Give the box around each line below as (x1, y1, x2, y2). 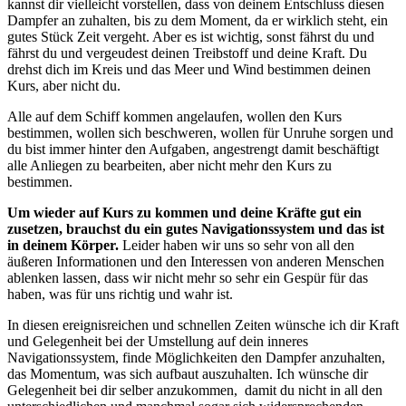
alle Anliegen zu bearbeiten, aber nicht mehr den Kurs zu (7, 158, 332, 174)
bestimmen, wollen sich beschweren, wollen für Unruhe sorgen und (7, 125, 393, 141)
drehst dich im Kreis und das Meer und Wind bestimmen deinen (7, 62, 371, 78)
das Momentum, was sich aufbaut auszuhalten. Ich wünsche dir (7, 366, 368, 382)
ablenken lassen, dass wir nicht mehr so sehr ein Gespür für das (7, 270, 368, 286)
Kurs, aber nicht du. (7, 78, 121, 94)
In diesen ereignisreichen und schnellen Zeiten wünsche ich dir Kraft (7, 317, 399, 333)
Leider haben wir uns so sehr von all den (119, 237, 354, 254)
